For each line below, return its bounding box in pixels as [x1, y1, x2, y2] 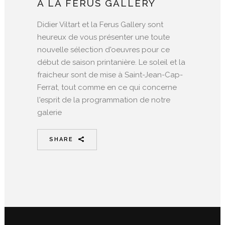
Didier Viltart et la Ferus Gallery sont [37, 20, 163, 29]
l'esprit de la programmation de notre [37, 95, 170, 104]
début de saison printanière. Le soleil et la [37, 57, 185, 67]
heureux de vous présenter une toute [37, 32, 170, 42]
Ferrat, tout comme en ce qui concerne [37, 82, 177, 92]
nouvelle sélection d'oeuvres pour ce [37, 45, 170, 54]
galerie [37, 107, 62, 117]
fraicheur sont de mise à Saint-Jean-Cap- [37, 70, 183, 79]
